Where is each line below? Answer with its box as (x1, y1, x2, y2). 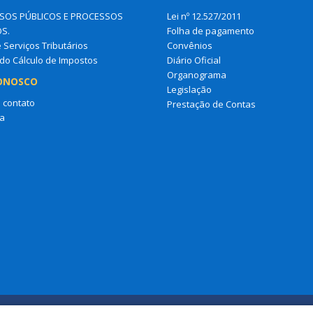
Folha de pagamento (167, 24, 254, 37)
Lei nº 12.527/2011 (167, 9, 241, 22)
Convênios (167, 38, 212, 52)
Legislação (167, 82, 212, 96)
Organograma (167, 68, 226, 81)
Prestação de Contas (167, 97, 256, 110)
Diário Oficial (167, 53, 221, 66)
